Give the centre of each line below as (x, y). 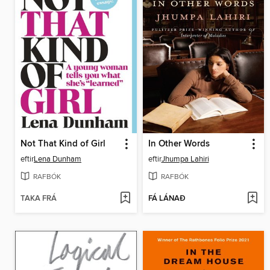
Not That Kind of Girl (63, 144)
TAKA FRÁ (39, 199)
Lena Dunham (58, 159)
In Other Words (179, 144)
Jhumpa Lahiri (185, 159)
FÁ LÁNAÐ (167, 199)
